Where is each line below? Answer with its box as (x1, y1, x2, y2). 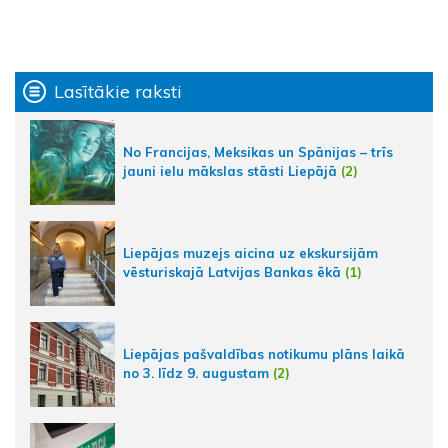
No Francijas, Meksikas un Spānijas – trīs (123, 144, 393, 161)
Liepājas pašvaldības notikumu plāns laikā (123, 346, 405, 363)
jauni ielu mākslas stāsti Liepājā (123, 163, 337, 180)
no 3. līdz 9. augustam (123, 365, 269, 382)
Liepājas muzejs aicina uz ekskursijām (123, 245, 378, 262)
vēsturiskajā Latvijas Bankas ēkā (123, 264, 341, 281)
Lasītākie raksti (54, 80, 182, 104)
